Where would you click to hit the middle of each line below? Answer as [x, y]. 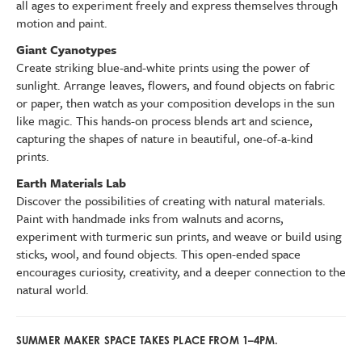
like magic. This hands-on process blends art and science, [164, 120]
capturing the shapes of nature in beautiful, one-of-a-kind [164, 138]
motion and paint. [62, 23]
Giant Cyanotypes [66, 49]
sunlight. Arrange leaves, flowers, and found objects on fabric [175, 85]
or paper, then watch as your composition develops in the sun [175, 103]
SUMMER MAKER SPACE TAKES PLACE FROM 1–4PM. [147, 340]
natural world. [53, 289]
